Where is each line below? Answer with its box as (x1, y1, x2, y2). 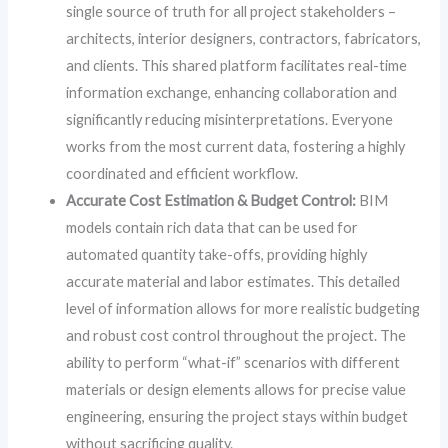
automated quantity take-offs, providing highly (66, 245, 368, 263)
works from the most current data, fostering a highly (66, 137, 406, 155)
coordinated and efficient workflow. (66, 164, 299, 182)
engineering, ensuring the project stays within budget (66, 407, 409, 425)
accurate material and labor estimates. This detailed (66, 272, 401, 290)
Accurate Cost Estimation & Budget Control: (66, 191, 357, 209)
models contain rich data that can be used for (66, 218, 359, 236)
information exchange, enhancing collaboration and (66, 83, 398, 101)
